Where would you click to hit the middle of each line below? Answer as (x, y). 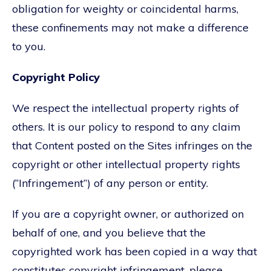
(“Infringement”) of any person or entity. (110, 183)
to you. (29, 46)
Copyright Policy (56, 77)
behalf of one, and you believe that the (109, 232)
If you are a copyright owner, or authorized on (128, 214)
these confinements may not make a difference (130, 27)
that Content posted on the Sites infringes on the (132, 145)
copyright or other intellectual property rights (126, 164)
